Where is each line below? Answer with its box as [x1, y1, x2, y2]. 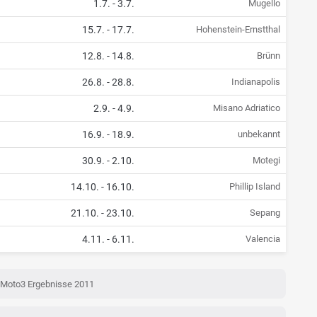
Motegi [252, 155, 280, 166]
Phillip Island [229, 181, 280, 192]
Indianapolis [231, 76, 280, 88]
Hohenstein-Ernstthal [195, 24, 280, 35]
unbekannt [237, 129, 280, 140]
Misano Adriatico [212, 103, 280, 114]
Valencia [245, 234, 280, 245]
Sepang [249, 207, 280, 219]
